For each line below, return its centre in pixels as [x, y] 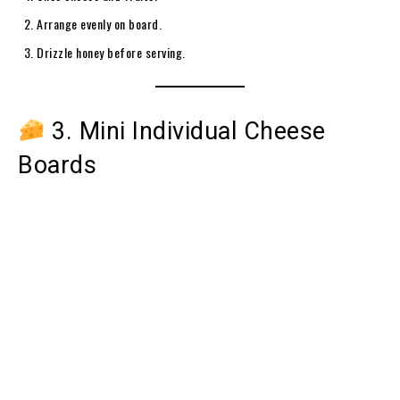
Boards [57, 165]
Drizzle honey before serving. [111, 52]
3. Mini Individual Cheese [185, 131]
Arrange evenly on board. [99, 23]
